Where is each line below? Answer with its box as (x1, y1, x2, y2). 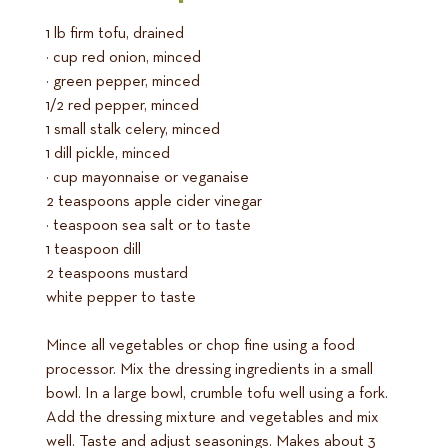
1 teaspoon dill (46, 242, 141, 259)
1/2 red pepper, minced (46, 98, 199, 115)
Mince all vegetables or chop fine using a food (46, 338, 355, 355)
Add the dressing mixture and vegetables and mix (46, 410, 379, 427)
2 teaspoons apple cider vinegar (46, 194, 262, 211)
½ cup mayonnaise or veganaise (46, 170, 249, 187)
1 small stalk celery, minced (46, 122, 220, 139)
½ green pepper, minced (46, 74, 200, 91)
